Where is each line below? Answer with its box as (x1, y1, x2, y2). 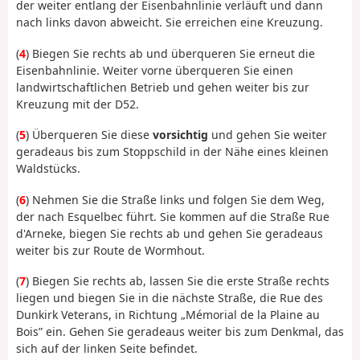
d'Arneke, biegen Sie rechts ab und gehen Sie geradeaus (16, 225, 323, 241)
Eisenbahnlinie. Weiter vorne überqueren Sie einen (16, 62, 293, 78)
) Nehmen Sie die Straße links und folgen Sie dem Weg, (26, 191, 325, 207)
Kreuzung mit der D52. (16, 96, 139, 112)
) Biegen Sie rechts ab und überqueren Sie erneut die (26, 45, 315, 61)
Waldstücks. (16, 161, 80, 177)
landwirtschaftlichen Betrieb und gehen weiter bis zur (16, 79, 309, 95)
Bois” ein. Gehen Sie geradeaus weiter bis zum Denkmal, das (16, 324, 344, 340)
